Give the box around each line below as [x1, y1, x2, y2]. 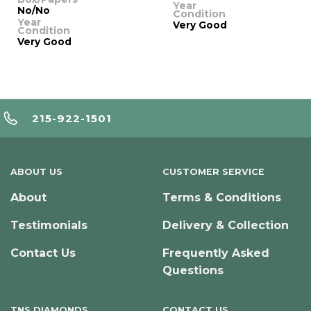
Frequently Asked [162, 246, 269, 260]
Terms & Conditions [162, 191, 281, 205]
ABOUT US [10, 166, 62, 177]
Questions [162, 264, 224, 278]
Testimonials [10, 219, 87, 233]
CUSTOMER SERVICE [162, 166, 264, 177]
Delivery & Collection [162, 219, 289, 233]
